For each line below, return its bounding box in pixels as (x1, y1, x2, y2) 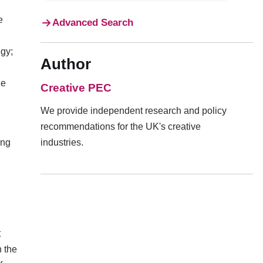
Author (41, 55, 91, 73)
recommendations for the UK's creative (41, 122, 201, 131)
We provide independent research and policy (41, 106, 227, 116)
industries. (41, 137, 83, 147)
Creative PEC (41, 82, 112, 94)
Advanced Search (52, 17, 133, 28)
